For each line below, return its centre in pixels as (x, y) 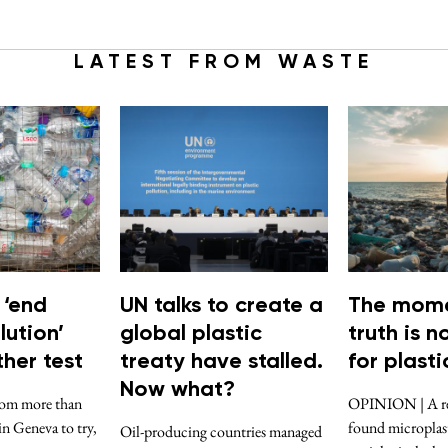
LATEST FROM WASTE (224, 62)
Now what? (177, 390)
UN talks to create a (221, 306)
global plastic (191, 334)
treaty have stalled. (221, 362)
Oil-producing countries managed (221, 432)
